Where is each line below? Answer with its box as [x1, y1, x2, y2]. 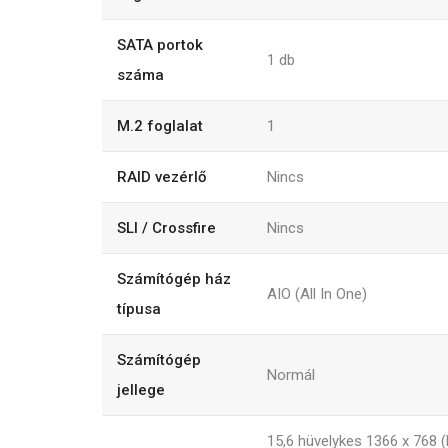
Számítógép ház [117, 269, 231, 288]
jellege [117, 380, 165, 399]
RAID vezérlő [117, 167, 207, 186]
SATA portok [117, 35, 203, 54]
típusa [117, 299, 161, 318]
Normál [267, 365, 315, 384]
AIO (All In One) [267, 284, 367, 303]
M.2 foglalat [117, 116, 203, 135]
